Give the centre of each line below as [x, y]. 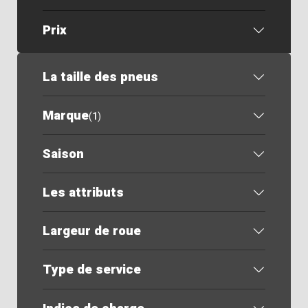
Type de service [91, 270]
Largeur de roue [91, 231]
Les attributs [83, 193]
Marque [65, 115]
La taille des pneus [100, 77]
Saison [63, 154]
